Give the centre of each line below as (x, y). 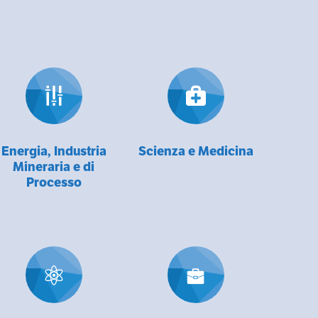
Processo (54, 182)
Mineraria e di (54, 166)
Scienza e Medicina (196, 150)
